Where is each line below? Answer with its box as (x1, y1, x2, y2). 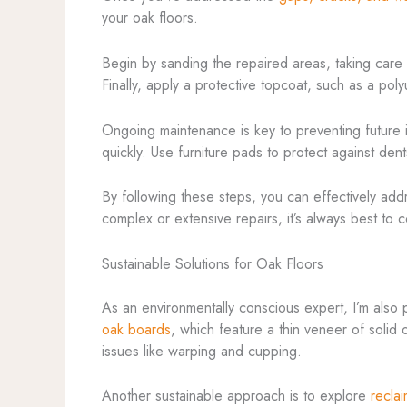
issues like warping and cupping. (102, 340, 302, 362)
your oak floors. (102, 7, 198, 29)
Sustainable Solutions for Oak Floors (102, 253, 323, 274)
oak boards (102, 318, 171, 340)
